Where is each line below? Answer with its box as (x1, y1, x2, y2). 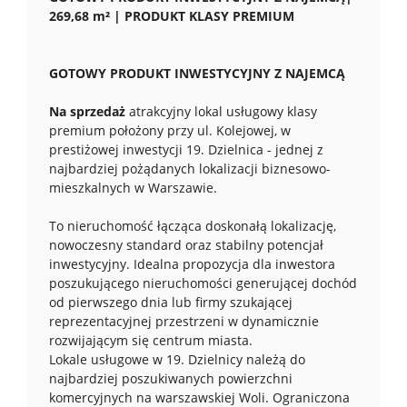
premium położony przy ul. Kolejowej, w (49, 122, 291, 139)
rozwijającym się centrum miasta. (49, 332, 253, 349)
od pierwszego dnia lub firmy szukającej (49, 293, 293, 311)
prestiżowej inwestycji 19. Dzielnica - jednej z (49, 141, 323, 158)
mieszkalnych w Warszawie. (49, 179, 217, 196)
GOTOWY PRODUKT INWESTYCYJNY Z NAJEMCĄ (49, 65, 345, 82)
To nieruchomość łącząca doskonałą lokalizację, (49, 217, 336, 234)
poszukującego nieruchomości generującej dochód (49, 274, 357, 292)
